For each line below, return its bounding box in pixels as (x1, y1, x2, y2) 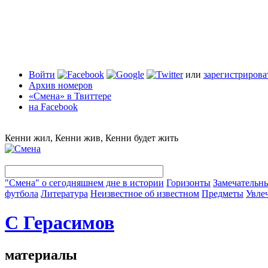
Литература (41, 188, 88, 199)
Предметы (202, 188, 243, 199)
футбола (5, 188, 38, 199)
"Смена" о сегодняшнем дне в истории (5, 178, 164, 188)
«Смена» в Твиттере (29, 91, 111, 101)
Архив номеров (29, 80, 93, 90)
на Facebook (29, 102, 78, 112)
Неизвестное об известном (90, 188, 199, 199)
